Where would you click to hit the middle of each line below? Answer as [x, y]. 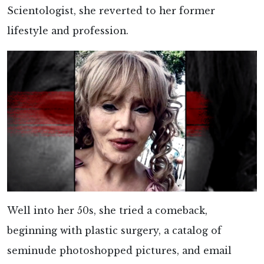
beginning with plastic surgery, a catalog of [114, 230]
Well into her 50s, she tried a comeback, [107, 210]
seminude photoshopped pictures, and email [119, 250]
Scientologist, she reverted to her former [111, 11]
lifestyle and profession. [68, 31]
